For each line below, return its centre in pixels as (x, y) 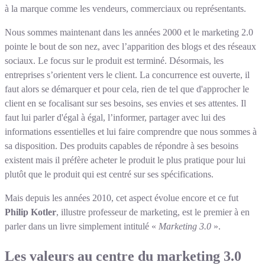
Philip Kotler (30, 212)
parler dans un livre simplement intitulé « (80, 227)
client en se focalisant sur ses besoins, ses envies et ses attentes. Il (125, 104)
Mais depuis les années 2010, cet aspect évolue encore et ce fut (122, 198)
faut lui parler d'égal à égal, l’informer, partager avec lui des (115, 118)
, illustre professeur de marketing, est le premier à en (153, 212)
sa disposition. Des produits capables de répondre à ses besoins (122, 146)
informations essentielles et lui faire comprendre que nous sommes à (131, 132)
